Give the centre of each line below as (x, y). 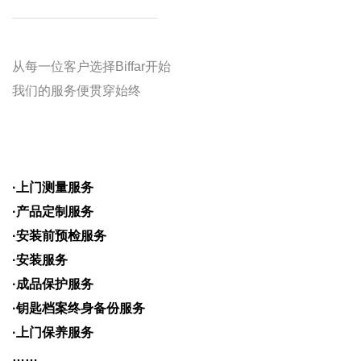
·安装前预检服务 (59, 236)
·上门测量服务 (53, 187)
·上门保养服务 (53, 332)
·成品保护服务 (53, 284)
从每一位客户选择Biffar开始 (91, 66)
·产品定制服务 (53, 212)
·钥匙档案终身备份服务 (79, 308)
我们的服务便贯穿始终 (77, 91)
